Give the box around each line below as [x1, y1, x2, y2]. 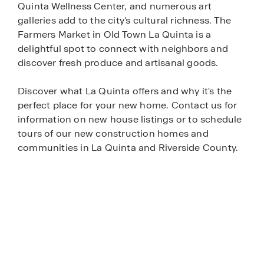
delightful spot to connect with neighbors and [18, 42, 229, 55]
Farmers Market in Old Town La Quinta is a [18, 28, 212, 41]
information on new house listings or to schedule [18, 113, 242, 126]
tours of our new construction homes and [18, 127, 209, 140]
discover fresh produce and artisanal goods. [18, 56, 219, 69]
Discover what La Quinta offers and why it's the [18, 84, 232, 97]
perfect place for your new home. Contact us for [18, 98, 237, 111]
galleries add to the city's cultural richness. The [18, 14, 232, 27]
